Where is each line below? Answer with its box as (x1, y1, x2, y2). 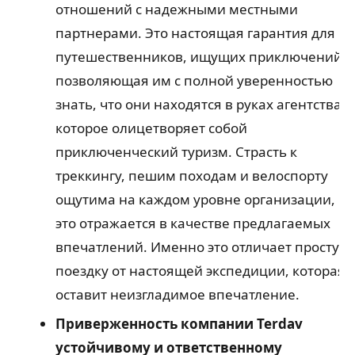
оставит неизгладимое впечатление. (55, 285, 300, 304)
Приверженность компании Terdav (55, 315, 303, 334)
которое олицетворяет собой (55, 119, 247, 138)
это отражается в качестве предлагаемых (55, 214, 330, 233)
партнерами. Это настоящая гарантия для (55, 24, 335, 43)
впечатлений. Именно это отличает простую (55, 238, 350, 257)
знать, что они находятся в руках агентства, (55, 95, 345, 114)
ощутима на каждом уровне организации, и (55, 190, 347, 209)
